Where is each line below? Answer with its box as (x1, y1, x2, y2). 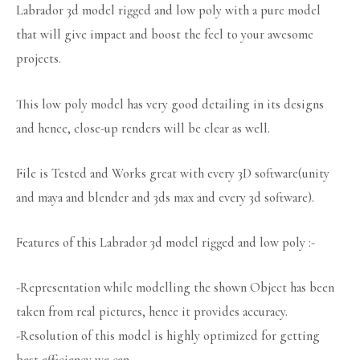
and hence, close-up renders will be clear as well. (16, 120, 270, 137)
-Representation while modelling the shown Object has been (16, 280, 334, 297)
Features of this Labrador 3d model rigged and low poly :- (16, 235, 315, 252)
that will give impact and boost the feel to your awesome (16, 27, 313, 43)
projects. (16, 51, 61, 67)
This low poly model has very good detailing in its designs (16, 96, 324, 112)
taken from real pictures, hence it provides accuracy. (16, 304, 288, 321)
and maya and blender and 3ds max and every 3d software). (16, 189, 314, 206)
